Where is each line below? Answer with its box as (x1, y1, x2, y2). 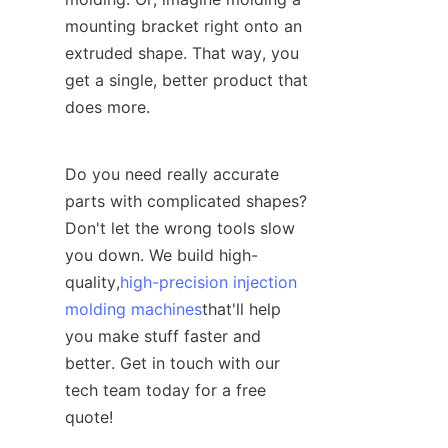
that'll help (202, 299, 281, 320)
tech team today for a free (65, 380, 266, 401)
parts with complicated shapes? (65, 191, 307, 212)
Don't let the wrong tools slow (65, 218, 295, 239)
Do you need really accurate (65, 164, 279, 185)
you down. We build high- (65, 245, 258, 266)
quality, (65, 272, 120, 293)
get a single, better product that (65, 70, 308, 91)
